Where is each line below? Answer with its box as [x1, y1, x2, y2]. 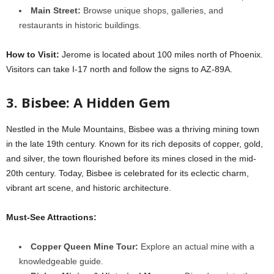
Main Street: [31, 6, 81, 15]
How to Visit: [6, 50, 62, 59]
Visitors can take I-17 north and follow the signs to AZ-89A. [6, 64, 232, 74]
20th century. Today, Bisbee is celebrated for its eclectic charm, [6, 168, 249, 178]
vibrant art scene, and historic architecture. [6, 183, 171, 193]
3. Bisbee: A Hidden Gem [6, 93, 170, 111]
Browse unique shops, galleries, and [81, 6, 223, 15]
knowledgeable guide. [19, 256, 103, 266]
